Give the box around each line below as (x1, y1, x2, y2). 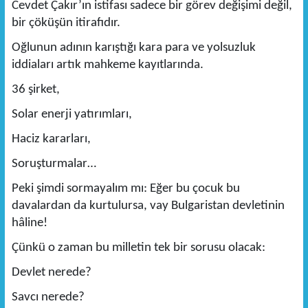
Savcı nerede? (11, 291, 85, 305)
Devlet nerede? (11, 266, 91, 280)
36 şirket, (11, 83, 60, 97)
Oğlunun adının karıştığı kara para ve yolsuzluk (11, 41, 256, 55)
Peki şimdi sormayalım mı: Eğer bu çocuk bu (11, 182, 240, 196)
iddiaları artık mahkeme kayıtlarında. (11, 58, 203, 72)
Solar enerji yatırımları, (11, 108, 132, 122)
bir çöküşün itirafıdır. (11, 16, 120, 30)
